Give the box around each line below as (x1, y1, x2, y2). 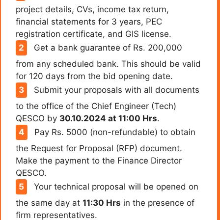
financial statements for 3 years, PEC (16, 16, 162, 27)
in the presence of (121, 197, 194, 208)
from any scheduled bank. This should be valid (16, 58, 201, 69)
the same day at (16, 197, 82, 208)
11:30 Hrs (82, 197, 121, 208)
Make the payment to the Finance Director (16, 155, 182, 165)
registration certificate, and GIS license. (16, 28, 171, 39)
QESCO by (16, 113, 59, 123)
